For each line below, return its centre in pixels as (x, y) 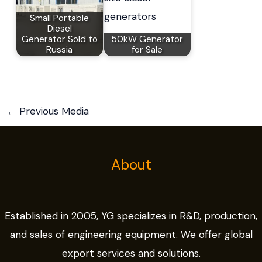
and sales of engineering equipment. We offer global (131, 235)
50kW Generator (147, 39)
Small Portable (60, 18)
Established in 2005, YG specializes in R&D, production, (131, 216)
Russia (60, 49)
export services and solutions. (131, 254)
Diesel (59, 28)
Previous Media (53, 111)
